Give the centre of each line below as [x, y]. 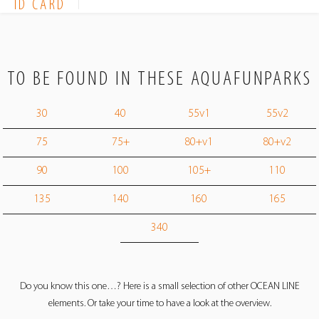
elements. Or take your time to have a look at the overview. [159, 303]
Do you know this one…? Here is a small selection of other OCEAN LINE [159, 286]
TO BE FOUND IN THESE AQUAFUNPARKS [159, 79]
